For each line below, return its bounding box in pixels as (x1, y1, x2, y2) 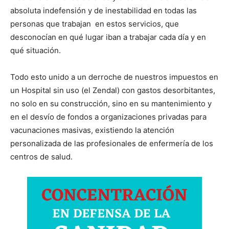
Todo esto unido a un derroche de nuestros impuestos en (10, 72, 218, 82)
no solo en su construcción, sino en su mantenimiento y (10, 99, 212, 109)
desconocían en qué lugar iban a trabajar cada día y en (10, 32, 206, 42)
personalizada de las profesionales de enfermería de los (10, 139, 213, 149)
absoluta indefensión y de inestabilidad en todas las (10, 6, 197, 16)
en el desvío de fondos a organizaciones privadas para (10, 112, 207, 122)
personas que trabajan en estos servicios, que (10, 19, 179, 29)
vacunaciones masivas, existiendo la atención (10, 125, 174, 135)
